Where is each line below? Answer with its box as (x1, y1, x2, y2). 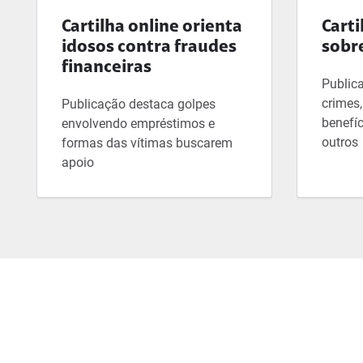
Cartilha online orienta (62, 18, 242, 36)
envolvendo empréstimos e (62, 115, 215, 131)
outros (322, 134, 358, 150)
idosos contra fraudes (62, 38, 237, 57)
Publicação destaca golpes (62, 96, 216, 112)
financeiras (62, 58, 152, 77)
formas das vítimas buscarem (62, 135, 233, 151)
